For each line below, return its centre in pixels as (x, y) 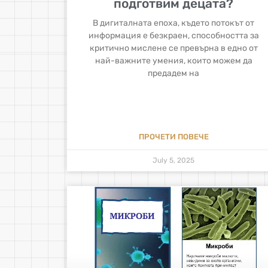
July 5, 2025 (174, 160)
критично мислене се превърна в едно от (173, 48)
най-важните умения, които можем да (173, 60)
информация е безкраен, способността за (173, 35)
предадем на (174, 73)
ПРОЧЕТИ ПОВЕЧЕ (173, 136)
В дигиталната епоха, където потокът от (174, 23)
